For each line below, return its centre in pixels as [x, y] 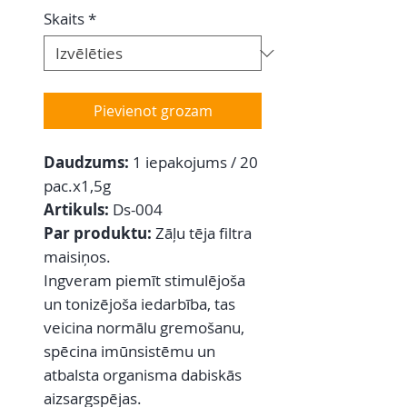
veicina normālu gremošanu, [146, 328]
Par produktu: [99, 233]
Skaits [64, 19]
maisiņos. [77, 257]
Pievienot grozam [153, 111]
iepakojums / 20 [202, 163]
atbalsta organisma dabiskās [143, 375]
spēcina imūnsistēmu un [129, 352]
